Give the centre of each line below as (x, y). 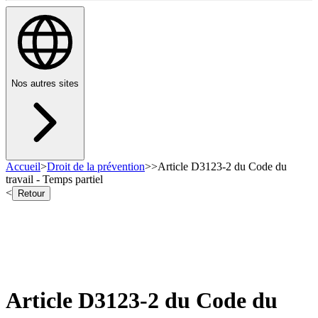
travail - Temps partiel (54, 180)
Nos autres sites (45, 84)
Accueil (23, 167)
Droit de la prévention (96, 167)
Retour (31, 194)
